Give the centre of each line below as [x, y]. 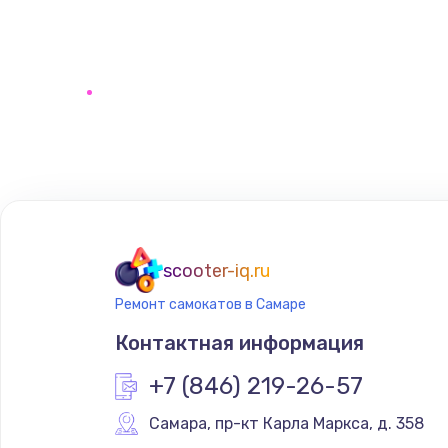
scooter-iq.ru [216, 270]
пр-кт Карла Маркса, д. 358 [319, 423]
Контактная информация [239, 342]
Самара [177, 423]
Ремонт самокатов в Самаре [210, 304]
